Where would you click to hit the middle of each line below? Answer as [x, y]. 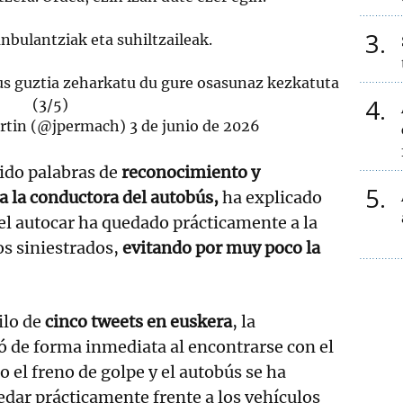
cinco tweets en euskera [139, 321]
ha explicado [270, 197]
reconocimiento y [191, 172]
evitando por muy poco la [221, 247]
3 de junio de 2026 [195, 125]
